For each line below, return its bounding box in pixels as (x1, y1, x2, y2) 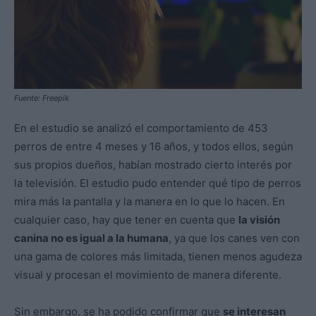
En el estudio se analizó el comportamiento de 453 (14, 121, 268, 135)
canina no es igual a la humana (14, 231, 169, 245)
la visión (238, 213, 280, 227)
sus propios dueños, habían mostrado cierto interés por (14, 158, 292, 172)
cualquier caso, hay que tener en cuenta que (14, 213, 238, 227)
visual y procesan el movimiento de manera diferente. (14, 268, 281, 282)
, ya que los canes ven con (169, 231, 300, 245)
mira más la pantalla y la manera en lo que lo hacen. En (14, 195, 285, 209)
